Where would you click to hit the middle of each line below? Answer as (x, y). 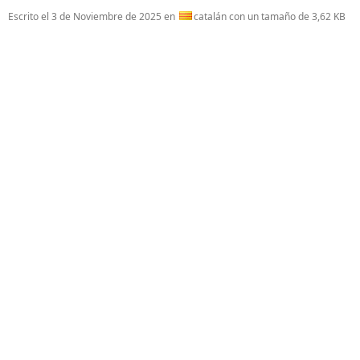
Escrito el (30, 16)
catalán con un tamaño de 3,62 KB (270, 16)
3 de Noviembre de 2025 (106, 16)
